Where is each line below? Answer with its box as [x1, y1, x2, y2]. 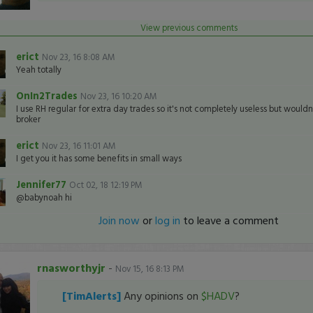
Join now [99, 212, 140, 228]
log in [155, 212, 181, 228]
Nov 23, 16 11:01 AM [41, 139, 116, 152]
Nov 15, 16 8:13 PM [115, 262, 184, 275]
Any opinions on [123, 287, 201, 304]
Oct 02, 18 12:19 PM [68, 178, 143, 191]
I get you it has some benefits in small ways [15, 152, 182, 165]
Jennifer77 [15, 177, 69, 191]
